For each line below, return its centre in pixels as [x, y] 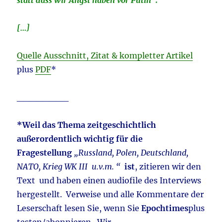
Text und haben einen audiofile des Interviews [109, 181]
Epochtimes [165, 208]
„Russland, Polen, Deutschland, [131, 153]
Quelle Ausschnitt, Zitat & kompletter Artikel [105, 56]
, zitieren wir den [168, 167]
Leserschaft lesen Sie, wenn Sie [79, 208]
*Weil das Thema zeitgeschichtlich [87, 125]
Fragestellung [45, 153]
